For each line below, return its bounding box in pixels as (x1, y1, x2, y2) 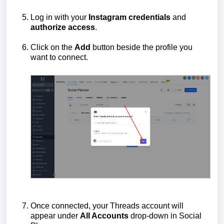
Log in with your (30, 12, 88, 21)
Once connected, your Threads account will (30, 201, 183, 210)
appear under (30, 211, 80, 220)
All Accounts (80, 211, 128, 220)
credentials (128, 12, 170, 21)
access (68, 22, 95, 31)
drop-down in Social (128, 211, 201, 220)
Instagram (88, 12, 126, 21)
